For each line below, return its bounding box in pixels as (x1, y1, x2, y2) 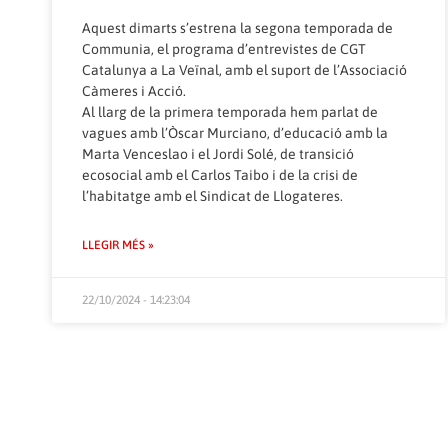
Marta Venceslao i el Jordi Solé (82, 146, 274, 163)
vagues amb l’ (82, 125, 168, 142)
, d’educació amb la (267, 125, 388, 142)
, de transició (274, 146, 354, 163)
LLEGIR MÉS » (82, 238, 154, 253)
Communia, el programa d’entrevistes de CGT (82, 41, 366, 58)
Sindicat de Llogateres (200, 188, 340, 205)
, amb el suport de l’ (219, 62, 340, 79)
